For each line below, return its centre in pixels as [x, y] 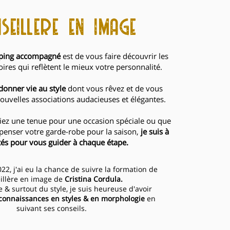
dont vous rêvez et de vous [114, 88]
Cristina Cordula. [93, 179]
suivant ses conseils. [52, 208]
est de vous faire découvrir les [114, 56]
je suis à [155, 131]
